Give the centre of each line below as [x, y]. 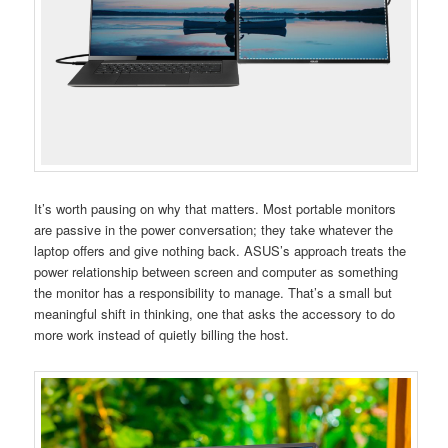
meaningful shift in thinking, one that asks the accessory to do [215, 314]
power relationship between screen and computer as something [216, 272]
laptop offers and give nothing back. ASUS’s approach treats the [220, 251]
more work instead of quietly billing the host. [162, 335]
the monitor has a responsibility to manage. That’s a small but [213, 293]
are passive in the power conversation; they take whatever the [214, 230]
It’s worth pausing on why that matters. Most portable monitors [215, 209]
